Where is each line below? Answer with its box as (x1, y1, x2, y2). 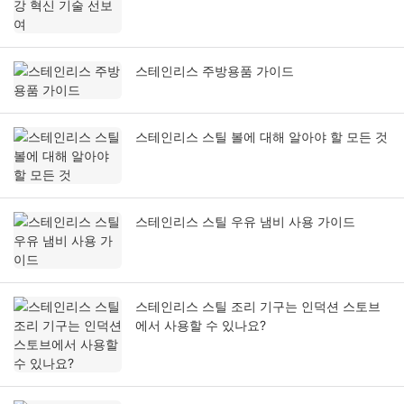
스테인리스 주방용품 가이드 (135, 63, 294, 79)
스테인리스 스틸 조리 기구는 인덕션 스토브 (135, 298, 381, 315)
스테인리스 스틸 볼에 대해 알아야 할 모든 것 (135, 129, 388, 145)
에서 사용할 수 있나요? (135, 317, 266, 334)
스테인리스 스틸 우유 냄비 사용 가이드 (135, 214, 355, 230)
